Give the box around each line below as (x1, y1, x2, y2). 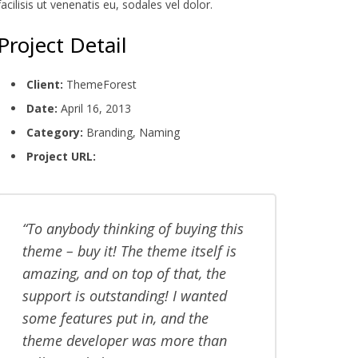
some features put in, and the (22, 308, 209, 328)
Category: (26, 125, 84, 140)
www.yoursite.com (99, 149, 196, 164)
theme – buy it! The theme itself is (22, 241, 237, 261)
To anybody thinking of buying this (27, 219, 245, 238)
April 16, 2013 (58, 101, 132, 116)
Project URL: (26, 149, 97, 164)
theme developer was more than (22, 331, 228, 350)
